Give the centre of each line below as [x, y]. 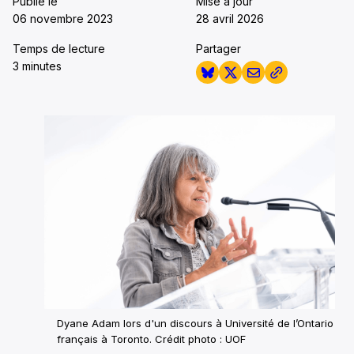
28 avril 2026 [230, 19]
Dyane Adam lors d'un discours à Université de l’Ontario [195, 324]
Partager [218, 49]
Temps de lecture [59, 49]
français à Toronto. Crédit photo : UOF [151, 339]
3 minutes [37, 66]
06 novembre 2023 [63, 19]
